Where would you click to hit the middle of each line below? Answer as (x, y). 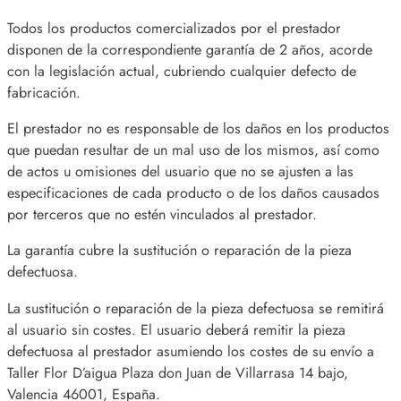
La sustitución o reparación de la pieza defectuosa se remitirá (196, 308)
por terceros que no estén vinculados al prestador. (162, 215)
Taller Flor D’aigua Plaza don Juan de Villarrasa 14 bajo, (178, 372)
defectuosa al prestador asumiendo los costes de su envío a (191, 351)
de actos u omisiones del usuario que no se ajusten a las (180, 172)
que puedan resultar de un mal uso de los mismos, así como (193, 150)
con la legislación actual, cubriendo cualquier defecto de (182, 71)
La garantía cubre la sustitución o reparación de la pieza (179, 251)
